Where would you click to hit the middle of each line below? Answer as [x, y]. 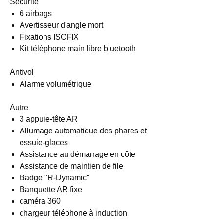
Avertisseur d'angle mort [61, 25]
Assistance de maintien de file [71, 166]
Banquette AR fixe [51, 189]
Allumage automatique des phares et [83, 131]
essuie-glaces [44, 142]
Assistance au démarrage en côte [77, 154]
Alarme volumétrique [55, 84]
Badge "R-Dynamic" [55, 178]
